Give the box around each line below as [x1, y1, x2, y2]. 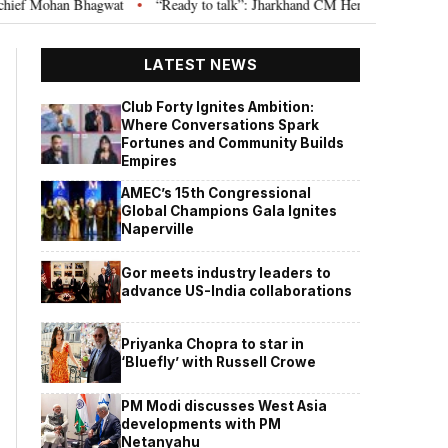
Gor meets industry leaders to [121, 264, 332, 281]
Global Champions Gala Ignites [121, 202, 338, 219]
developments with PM [121, 415, 282, 432]
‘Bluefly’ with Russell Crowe [121, 353, 317, 370]
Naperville [121, 220, 195, 237]
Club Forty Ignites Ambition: [121, 98, 315, 115]
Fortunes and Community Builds [121, 134, 345, 151]
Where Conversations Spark [121, 116, 320, 133]
